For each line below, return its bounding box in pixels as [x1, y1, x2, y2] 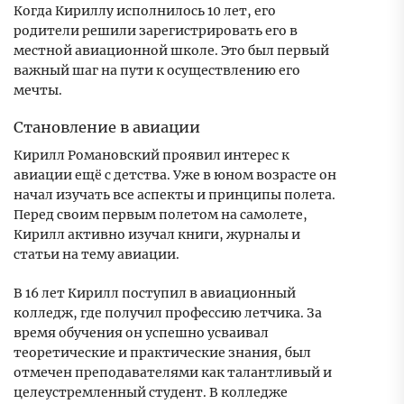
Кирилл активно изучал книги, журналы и [14, 226, 300, 243]
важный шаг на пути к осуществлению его [14, 62, 300, 79]
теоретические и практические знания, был [14, 344, 311, 362]
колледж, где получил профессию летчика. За [14, 305, 322, 322]
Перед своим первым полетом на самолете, [14, 207, 308, 224]
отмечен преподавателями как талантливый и [14, 364, 332, 381]
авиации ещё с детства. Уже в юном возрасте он [14, 167, 336, 184]
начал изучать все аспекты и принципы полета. [14, 187, 335, 204]
